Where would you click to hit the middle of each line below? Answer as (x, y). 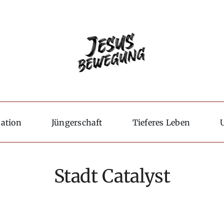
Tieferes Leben (161, 122)
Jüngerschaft (77, 122)
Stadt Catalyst (112, 176)
